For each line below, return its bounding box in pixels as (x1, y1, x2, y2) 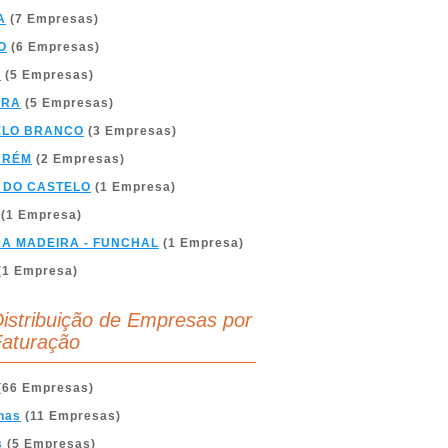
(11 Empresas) (21, 409, 121, 423)
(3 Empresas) (84, 124, 177, 138)
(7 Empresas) (6, 12, 99, 26)
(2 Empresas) (32, 152, 125, 166)
